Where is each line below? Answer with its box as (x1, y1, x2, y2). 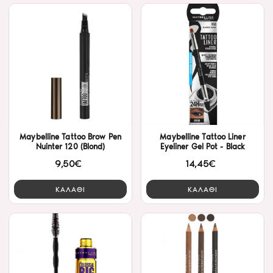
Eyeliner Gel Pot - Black (160, 142, 246, 152)
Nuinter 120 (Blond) (35, 142, 105, 152)
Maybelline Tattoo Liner (160, 132, 246, 142)
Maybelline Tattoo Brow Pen (19, 132, 121, 142)
